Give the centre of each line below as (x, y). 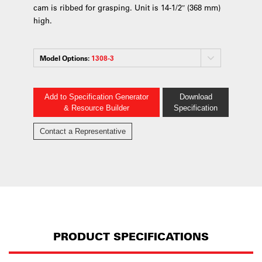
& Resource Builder (96, 108)
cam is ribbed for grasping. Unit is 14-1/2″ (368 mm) (127, 7)
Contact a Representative (82, 131)
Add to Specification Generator (96, 97)
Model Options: (65, 58)
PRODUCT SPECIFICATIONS (131, 237)
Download (196, 97)
